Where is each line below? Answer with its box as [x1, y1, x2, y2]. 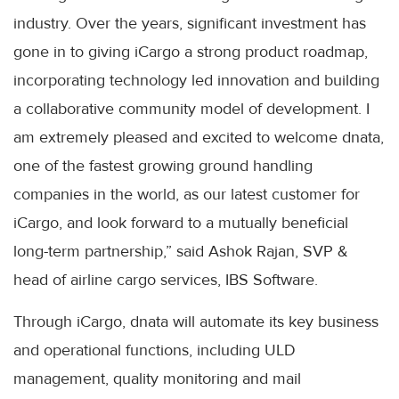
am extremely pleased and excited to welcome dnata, [13, 127, 384, 147]
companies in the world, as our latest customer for [13, 184, 360, 204]
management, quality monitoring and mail [13, 369, 301, 388]
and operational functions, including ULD [13, 340, 296, 360]
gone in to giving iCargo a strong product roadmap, [13, 42, 368, 61]
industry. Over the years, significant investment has [13, 13, 366, 33]
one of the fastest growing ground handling [13, 156, 313, 175]
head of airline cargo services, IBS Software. [13, 270, 318, 289]
